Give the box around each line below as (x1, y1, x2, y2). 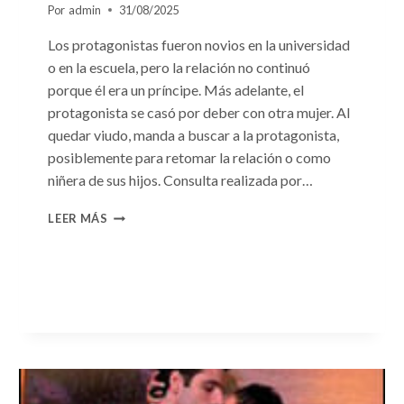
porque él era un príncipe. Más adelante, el (48, 81, 305, 98)
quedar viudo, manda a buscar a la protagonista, (48, 126, 340, 143)
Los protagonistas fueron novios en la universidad (48, 36, 351, 53)
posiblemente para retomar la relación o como (48, 149, 332, 166)
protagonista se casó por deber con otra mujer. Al (48, 104, 351, 121)
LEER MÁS (48, 211, 108, 225)
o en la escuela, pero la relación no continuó (48, 59, 311, 76)
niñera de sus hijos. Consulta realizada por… (48, 171, 314, 188)
